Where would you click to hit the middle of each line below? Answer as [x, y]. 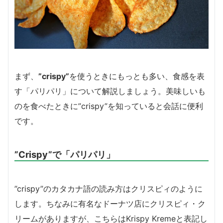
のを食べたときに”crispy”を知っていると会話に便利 [109, 106]
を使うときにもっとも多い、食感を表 [137, 76]
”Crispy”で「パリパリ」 [65, 154]
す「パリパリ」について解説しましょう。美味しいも [110, 91]
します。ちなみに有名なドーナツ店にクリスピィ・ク [110, 203]
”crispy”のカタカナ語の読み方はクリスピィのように [109, 188]
